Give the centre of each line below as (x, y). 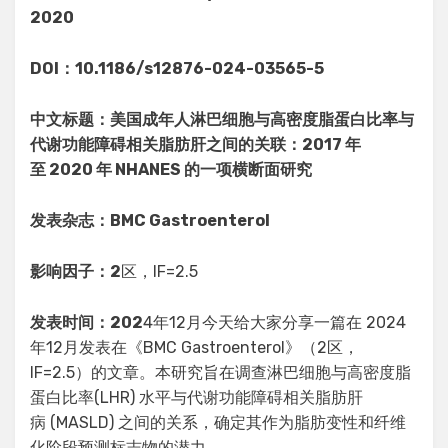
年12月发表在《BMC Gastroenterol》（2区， (194, 348)
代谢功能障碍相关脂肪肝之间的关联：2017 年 (195, 145)
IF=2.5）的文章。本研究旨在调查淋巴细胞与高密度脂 (220, 373)
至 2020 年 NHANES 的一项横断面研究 (171, 170)
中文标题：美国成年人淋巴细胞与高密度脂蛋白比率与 (222, 120)
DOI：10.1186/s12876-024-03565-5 (177, 69)
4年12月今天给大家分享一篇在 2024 (274, 323)
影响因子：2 (75, 272)
